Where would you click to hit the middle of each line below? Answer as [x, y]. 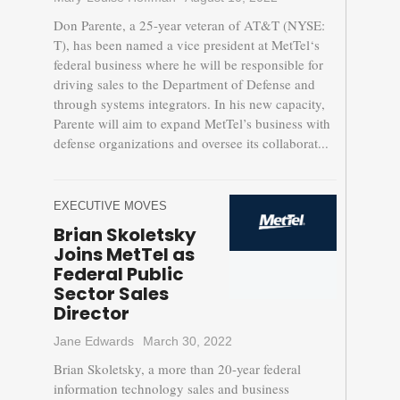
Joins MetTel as [124, 255]
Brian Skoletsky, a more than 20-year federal [177, 369]
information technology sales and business [171, 389]
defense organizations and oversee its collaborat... [191, 143]
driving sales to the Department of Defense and [184, 84]
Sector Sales [111, 294]
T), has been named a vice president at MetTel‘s [186, 45]
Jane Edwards [93, 342]
